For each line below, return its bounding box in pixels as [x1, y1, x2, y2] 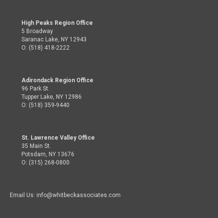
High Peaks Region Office [21, 19, 93, 26]
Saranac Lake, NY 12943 [21, 36, 87, 43]
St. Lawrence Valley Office [21, 134, 95, 141]
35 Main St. [21, 143, 51, 149]
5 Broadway [21, 28, 53, 35]
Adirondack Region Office [21, 77, 93, 84]
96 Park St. [21, 85, 50, 92]
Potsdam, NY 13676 [21, 151, 74, 158]
